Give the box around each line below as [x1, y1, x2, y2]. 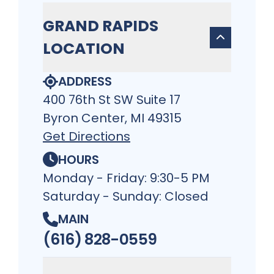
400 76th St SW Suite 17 [43, 91, 180, 109]
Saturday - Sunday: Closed [43, 187, 209, 205]
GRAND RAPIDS [43, 15, 158, 37]
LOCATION [43, 38, 125, 60]
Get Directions [43, 128, 130, 146]
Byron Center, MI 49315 [43, 109, 182, 127]
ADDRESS [58, 73, 112, 91]
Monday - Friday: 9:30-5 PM [43, 169, 210, 187]
